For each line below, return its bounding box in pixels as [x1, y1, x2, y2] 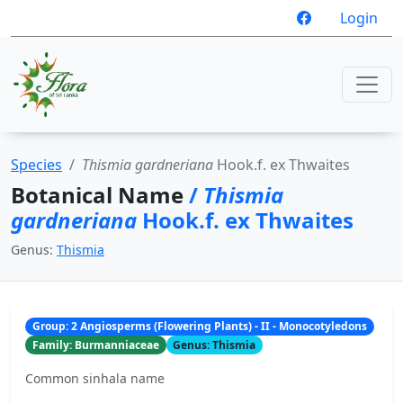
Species [11, 155, 62, 175]
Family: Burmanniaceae [31, 336, 159, 353]
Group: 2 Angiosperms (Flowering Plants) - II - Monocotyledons [31, 318, 367, 335]
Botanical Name [11, 180, 189, 210]
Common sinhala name [25, 369, 165, 387]
